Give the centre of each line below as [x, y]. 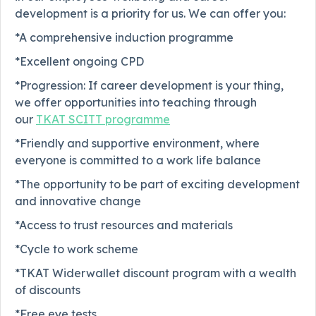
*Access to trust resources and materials [125, 225]
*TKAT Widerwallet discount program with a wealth [156, 273]
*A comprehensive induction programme [124, 38]
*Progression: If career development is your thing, [149, 86]
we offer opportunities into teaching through [136, 103]
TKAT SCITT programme [103, 120]
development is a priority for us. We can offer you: [150, 14]
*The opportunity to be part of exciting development [157, 184]
